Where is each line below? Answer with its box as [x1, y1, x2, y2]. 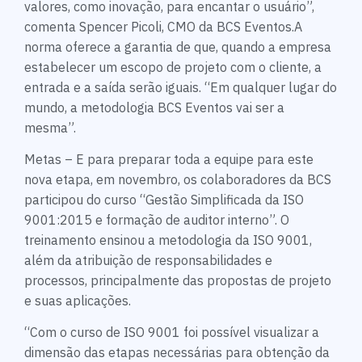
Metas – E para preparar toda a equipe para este [24, 151, 314, 168]
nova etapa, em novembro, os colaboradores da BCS [24, 171, 331, 188]
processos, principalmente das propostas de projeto [24, 272, 331, 289]
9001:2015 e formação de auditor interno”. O [24, 212, 289, 229]
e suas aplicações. [24, 293, 131, 309]
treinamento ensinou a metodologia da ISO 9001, [24, 232, 312, 249]
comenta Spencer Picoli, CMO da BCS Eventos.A [24, 18, 302, 35]
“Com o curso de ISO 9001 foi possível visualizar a [24, 324, 319, 341]
